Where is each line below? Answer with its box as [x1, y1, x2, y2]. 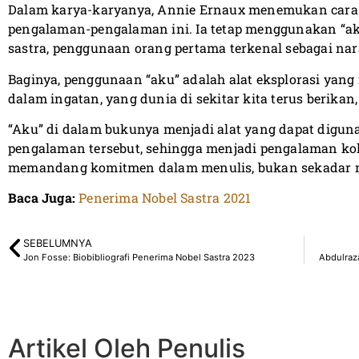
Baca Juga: [8, 189, 75, 207]
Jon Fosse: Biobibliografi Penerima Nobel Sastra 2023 [23, 251, 255, 263]
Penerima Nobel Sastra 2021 [79, 189, 252, 207]
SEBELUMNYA [23, 236, 92, 249]
